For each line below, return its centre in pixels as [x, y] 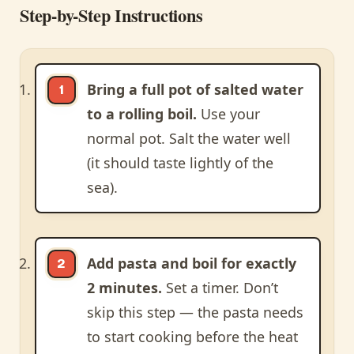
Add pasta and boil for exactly [191, 263]
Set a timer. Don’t [220, 287]
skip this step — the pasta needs [195, 312]
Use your [228, 113]
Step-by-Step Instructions [111, 16]
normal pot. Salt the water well [188, 138]
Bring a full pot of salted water [195, 89]
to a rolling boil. [141, 113]
